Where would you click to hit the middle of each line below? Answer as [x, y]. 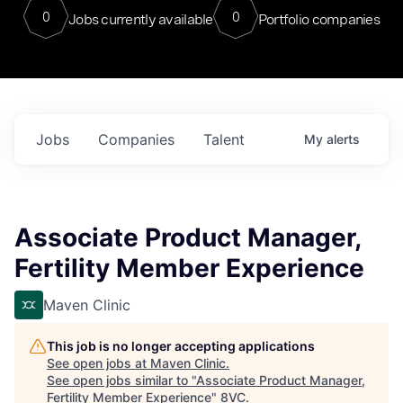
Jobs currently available [140, 19]
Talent [224, 139]
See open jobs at [99, 363]
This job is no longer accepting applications [181, 346]
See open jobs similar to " [121, 380]
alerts [343, 139]
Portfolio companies [319, 19]
